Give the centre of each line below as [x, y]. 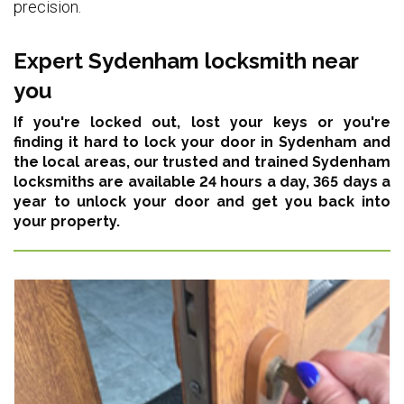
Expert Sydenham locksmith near [186, 60]
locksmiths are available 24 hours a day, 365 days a [202, 181]
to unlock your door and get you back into [219, 201]
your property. [67, 221]
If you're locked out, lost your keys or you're [202, 122]
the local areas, [73, 161]
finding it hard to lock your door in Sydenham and [202, 142]
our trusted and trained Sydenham [262, 161]
